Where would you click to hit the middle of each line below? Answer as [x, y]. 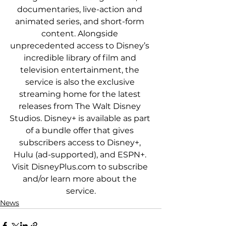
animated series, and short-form [81, 22]
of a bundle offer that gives [81, 131]
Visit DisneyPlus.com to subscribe [81, 167]
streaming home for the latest [81, 94]
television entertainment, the [81, 70]
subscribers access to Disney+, [81, 143]
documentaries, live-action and [81, 10]
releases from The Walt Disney [81, 106]
